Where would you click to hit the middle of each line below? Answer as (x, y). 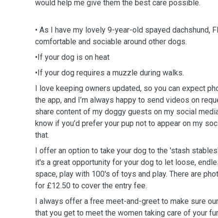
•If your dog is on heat (73, 57)
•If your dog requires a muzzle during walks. (110, 73)
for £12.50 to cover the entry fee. (92, 186)
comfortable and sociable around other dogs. (111, 42)
